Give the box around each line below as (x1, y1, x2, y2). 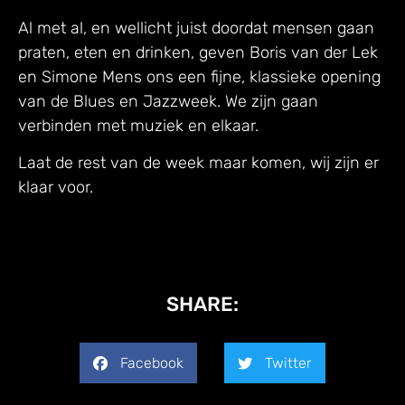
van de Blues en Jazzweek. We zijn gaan (18, 90, 318, 111)
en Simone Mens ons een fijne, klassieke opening (18, 66, 381, 87)
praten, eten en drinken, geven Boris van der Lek (18, 42, 378, 62)
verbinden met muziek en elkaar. (18, 115, 259, 136)
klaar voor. (18, 177, 93, 198)
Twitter (265, 353, 312, 372)
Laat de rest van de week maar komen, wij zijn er (18, 153, 379, 174)
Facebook (120, 353, 184, 372)
